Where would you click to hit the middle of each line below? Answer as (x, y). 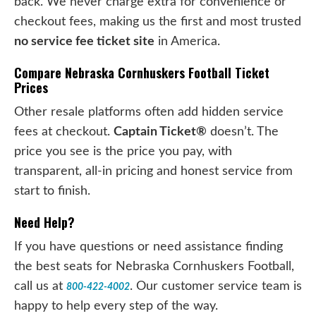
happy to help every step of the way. (116, 305)
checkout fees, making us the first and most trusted (158, 21)
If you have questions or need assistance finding (148, 246)
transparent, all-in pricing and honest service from (153, 171)
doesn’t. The (243, 131)
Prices (31, 87)
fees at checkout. (64, 131)
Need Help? (44, 222)
